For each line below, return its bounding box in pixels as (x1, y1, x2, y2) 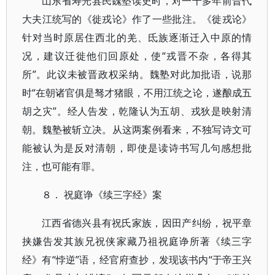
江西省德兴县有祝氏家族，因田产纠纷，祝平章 (42, 216, 252, 230)
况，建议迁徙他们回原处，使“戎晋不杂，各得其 (22, 49, 252, 63)
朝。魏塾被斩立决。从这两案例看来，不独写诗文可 (22, 123, 252, 136)
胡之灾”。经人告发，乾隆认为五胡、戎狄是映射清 (22, 104, 252, 118)
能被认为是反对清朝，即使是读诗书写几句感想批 (22, 141, 252, 155)
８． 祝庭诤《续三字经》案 (42, 188, 162, 201)
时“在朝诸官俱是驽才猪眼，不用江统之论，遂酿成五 (22, 86, 252, 99)
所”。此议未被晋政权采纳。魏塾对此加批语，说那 (22, 68, 252, 81)
